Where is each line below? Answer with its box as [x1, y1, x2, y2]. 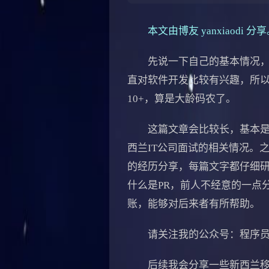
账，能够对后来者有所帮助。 [127, 198, 260, 210]
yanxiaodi [201, 25, 244, 37]
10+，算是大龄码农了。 [127, 92, 236, 104]
